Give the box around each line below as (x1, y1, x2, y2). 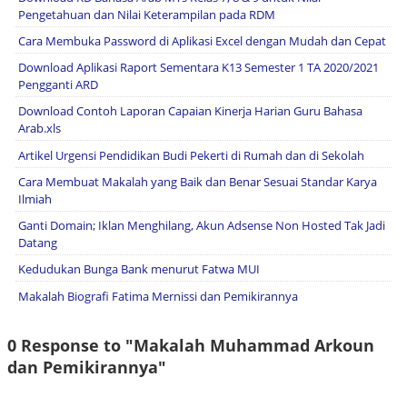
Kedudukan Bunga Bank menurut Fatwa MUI (18, 261, 260, 278)
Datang (18, 234, 57, 252)
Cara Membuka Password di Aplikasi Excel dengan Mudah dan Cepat (18, 32, 386, 49)
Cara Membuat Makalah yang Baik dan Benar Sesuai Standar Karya (18, 173, 377, 190)
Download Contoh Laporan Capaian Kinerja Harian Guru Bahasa (18, 103, 362, 120)
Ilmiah (18, 190, 52, 207)
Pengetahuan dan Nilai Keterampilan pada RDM (18, 5, 275, 23)
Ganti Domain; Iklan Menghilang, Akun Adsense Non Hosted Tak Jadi (18, 217, 385, 234)
